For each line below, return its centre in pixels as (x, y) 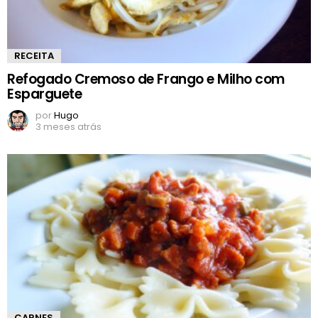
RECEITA (34, 56)
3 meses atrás (68, 127)
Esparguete (45, 94)
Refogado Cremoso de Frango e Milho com (146, 79)
